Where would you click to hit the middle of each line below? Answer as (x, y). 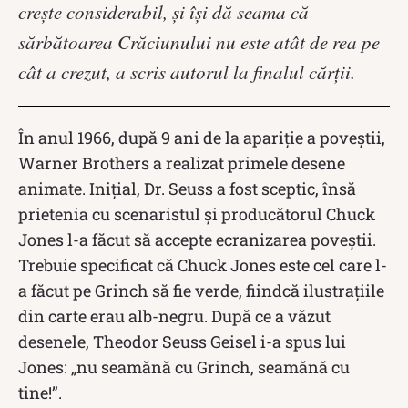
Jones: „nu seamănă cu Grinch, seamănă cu (184, 367)
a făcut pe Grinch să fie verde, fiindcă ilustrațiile (201, 290)
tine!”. (40, 392)
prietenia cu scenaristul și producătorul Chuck (197, 214)
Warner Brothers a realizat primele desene (182, 163)
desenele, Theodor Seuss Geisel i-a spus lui (182, 341)
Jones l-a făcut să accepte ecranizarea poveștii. (197, 239)
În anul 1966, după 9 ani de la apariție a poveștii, (202, 137)
